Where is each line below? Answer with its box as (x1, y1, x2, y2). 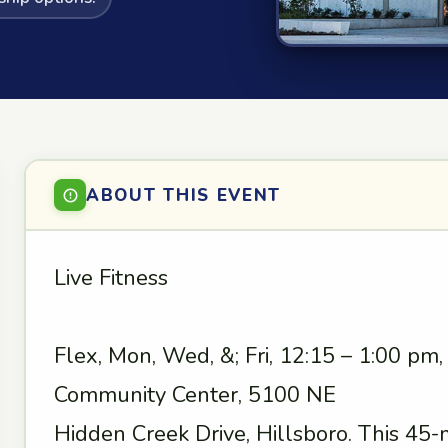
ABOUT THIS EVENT (86, 183, 282, 207)
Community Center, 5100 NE (54, 380, 336, 410)
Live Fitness (54, 263, 168, 293)
